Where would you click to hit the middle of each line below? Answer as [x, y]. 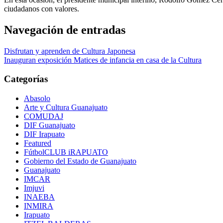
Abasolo [37, 99]
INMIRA [39, 206]
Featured [38, 143]
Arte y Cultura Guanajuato [66, 108]
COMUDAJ [44, 116]
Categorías [26, 79]
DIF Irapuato [44, 134]
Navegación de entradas [65, 30]
